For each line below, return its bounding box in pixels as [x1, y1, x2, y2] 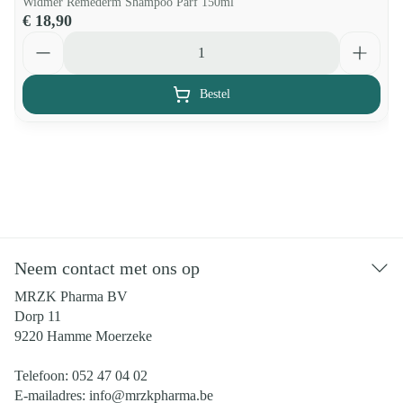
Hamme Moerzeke [47, 328, 152, 344]
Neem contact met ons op [14, 258, 200, 278]
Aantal [22, 31, 59, 47]
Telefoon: [14, 368, 72, 383]
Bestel [200, 87, 230, 101]
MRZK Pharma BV [14, 289, 128, 304]
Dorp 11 [14, 309, 61, 324]
